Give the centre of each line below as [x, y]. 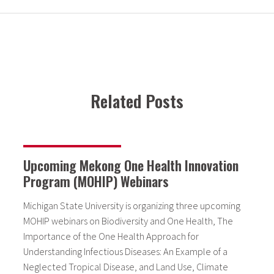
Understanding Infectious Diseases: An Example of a [125, 252]
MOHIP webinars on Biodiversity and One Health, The [128, 221]
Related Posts [137, 101]
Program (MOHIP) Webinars [96, 181]
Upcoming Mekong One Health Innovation [131, 165]
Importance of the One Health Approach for [111, 236]
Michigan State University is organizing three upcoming [132, 206]
